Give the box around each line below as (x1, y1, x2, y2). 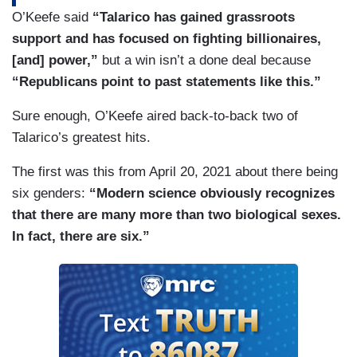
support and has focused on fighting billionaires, (12, 31, 321, 47)
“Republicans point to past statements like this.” (12, 74, 321, 90)
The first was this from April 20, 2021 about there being (12, 164, 338, 180)
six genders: (12, 186, 89, 202)
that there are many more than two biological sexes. (12, 207, 341, 223)
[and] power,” (12, 53, 102, 69)
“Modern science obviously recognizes (89, 186, 335, 202)
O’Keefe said (12, 10, 88, 25)
